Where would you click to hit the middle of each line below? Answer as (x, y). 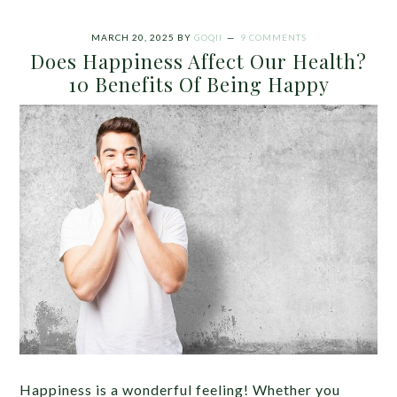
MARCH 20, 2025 (132, 37)
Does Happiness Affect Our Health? (198, 61)
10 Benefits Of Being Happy (198, 84)
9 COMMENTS (273, 37)
